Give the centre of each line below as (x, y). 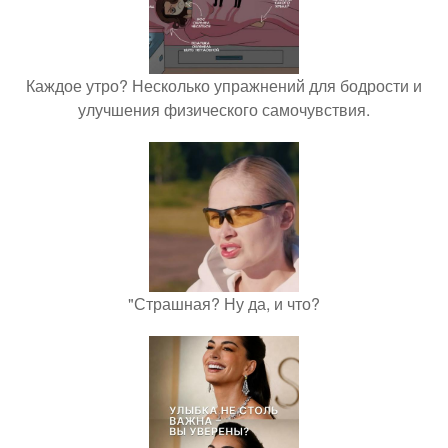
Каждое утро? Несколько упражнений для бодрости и (224, 85)
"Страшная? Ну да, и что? (224, 303)
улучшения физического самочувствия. (224, 109)
